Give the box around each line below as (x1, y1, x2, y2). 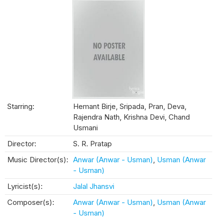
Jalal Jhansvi (73, 182, 114, 191)
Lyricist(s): (7, 182, 43, 191)
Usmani (73, 123, 98, 133)
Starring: (7, 102, 34, 111)
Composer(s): (7, 198, 54, 207)
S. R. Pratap (73, 139, 112, 149)
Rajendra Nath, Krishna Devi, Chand (73, 112, 190, 122)
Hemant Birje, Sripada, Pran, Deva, (73, 102, 186, 111)
